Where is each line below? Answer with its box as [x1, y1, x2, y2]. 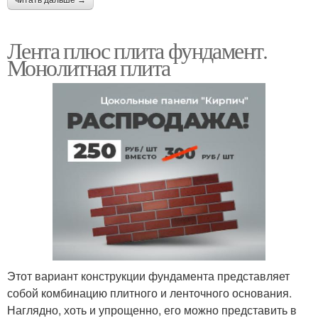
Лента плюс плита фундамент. [7, 34, 268, 65]
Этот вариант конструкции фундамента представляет [7, 268, 290, 285]
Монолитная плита [7, 51, 170, 82]
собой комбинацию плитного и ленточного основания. [7, 285, 292, 302]
